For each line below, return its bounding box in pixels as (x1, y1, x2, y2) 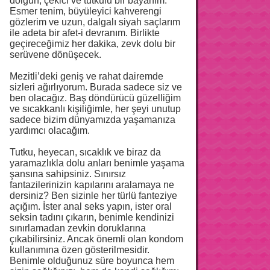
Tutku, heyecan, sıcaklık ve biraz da (10, 146, 161, 157)
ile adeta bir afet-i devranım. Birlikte (10, 27, 160, 38)
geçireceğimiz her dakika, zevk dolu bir (10, 38, 175, 49)
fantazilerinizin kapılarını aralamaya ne (10, 179, 174, 190)
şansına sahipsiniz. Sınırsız (10, 168, 126, 179)
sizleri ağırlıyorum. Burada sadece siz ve (10, 81, 182, 92)
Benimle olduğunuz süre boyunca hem (10, 255, 174, 266)
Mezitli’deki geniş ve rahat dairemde (10, 71, 163, 81)
